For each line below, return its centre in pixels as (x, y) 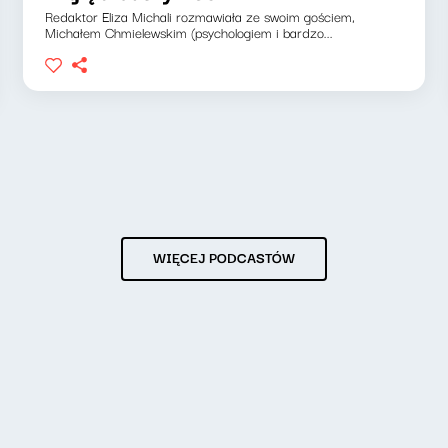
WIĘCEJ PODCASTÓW (224, 257)
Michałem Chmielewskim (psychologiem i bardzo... (189, 32)
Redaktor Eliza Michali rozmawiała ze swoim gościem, (200, 16)
